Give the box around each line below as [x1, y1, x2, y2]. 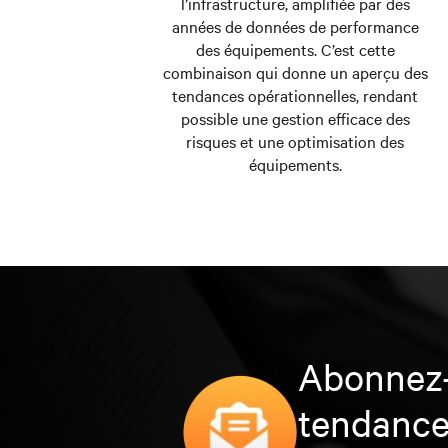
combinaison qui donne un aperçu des [162, 61, 428, 84]
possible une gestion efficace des [180, 107, 410, 130]
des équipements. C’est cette [195, 38, 395, 61]
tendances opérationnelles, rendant [172, 84, 419, 107]
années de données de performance [171, 15, 419, 38]
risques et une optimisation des [186, 130, 405, 153]
